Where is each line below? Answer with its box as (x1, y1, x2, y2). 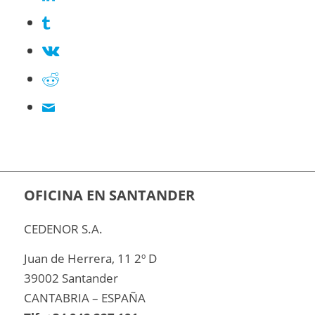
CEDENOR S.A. (23, 221, 103, 238)
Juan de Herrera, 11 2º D (23, 250, 157, 267)
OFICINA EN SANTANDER (23, 186, 195, 205)
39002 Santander (23, 270, 118, 287)
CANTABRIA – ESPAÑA (23, 290, 146, 307)
